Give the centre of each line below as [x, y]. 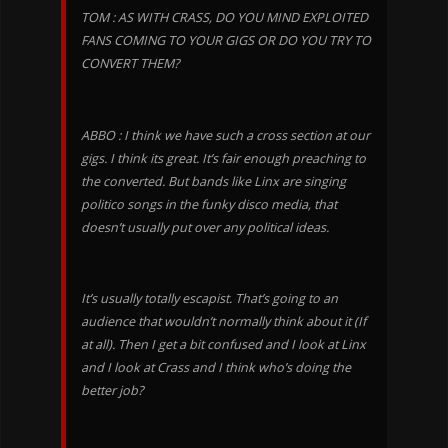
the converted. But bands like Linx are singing [213, 181]
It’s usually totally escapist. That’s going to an [209, 298]
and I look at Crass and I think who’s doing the [215, 367]
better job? [111, 390]
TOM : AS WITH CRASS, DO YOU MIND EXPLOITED [224, 18]
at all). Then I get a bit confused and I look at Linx [223, 344]
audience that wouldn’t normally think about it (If [223, 321]
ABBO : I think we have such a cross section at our [225, 135]
